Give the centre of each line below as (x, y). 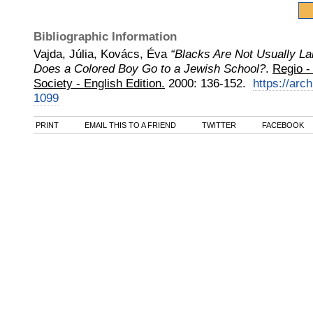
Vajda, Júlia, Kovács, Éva (100, 54)
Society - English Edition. (99, 83)
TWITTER (218, 125)
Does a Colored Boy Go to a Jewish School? (150, 68)
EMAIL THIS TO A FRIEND (129, 125)
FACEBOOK (282, 125)
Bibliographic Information (105, 36)
